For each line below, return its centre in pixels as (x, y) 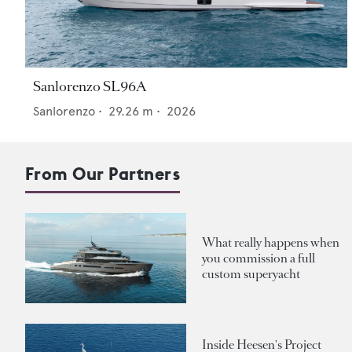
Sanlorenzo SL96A (90, 87)
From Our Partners (103, 174)
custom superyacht (251, 273)
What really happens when (271, 242)
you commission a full (258, 258)
